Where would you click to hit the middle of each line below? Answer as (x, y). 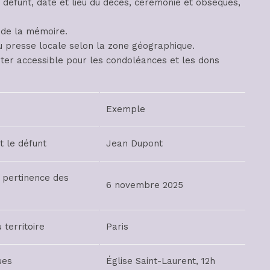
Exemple (126, 109)
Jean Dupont (134, 143)
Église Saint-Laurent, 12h (161, 261)
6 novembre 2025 (145, 185)
